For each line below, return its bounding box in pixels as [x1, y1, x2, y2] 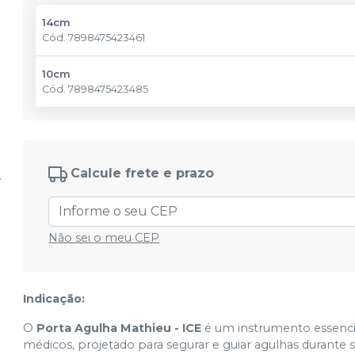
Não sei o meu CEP [48, 231, 160, 245]
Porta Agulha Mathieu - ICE [36, 321, 202, 335]
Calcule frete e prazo [71, 166, 215, 181]
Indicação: [23, 292, 86, 306]
